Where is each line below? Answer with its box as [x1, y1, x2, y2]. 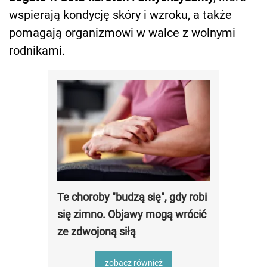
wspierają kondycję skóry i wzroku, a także [9, 7, 232, 22]
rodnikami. [9, 43, 65, 58]
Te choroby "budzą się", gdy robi [57, 190, 207, 203]
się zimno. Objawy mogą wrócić [57, 207, 206, 221]
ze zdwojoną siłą [57, 225, 136, 238]
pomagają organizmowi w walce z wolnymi [9, 25, 235, 40]
